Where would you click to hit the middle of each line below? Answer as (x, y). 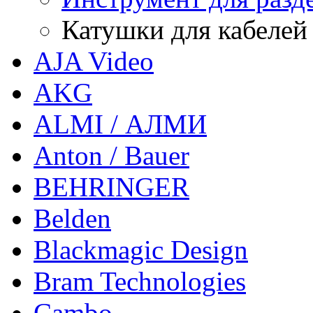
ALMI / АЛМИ (120, 124)
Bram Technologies (140, 282)
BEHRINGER (111, 187)
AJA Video (94, 61)
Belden (72, 219)
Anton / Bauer (111, 156)
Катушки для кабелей (184, 30)
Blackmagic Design (141, 250)
